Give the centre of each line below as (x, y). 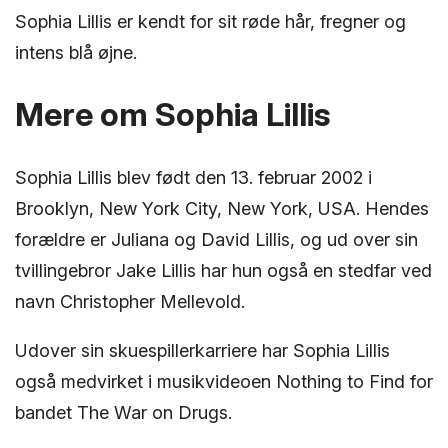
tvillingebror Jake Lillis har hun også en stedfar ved (223, 270)
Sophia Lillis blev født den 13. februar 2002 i (193, 177)
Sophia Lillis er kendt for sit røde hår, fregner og (210, 21)
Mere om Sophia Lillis (172, 114)
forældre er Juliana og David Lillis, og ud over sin (216, 239)
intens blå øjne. (76, 52)
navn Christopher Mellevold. (130, 301)
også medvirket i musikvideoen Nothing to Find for (224, 381)
